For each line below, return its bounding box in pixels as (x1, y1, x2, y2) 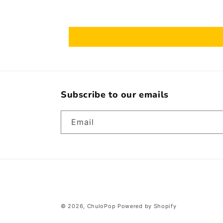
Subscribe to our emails (61, 89, 169, 101)
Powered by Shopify (117, 203, 177, 210)
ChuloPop (87, 203, 116, 210)
